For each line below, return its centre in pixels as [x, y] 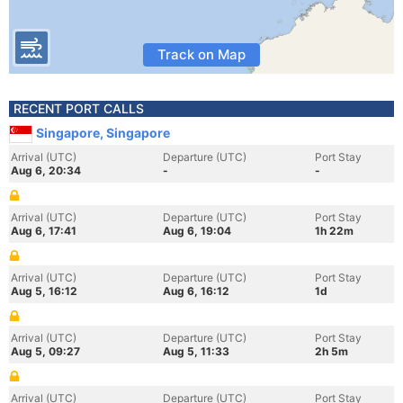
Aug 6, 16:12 [196, 291]
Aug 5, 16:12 [44, 291]
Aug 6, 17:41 [44, 231]
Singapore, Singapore [103, 133]
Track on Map [201, 54]
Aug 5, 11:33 [196, 351]
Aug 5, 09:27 [45, 351]
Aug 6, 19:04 [197, 231]
